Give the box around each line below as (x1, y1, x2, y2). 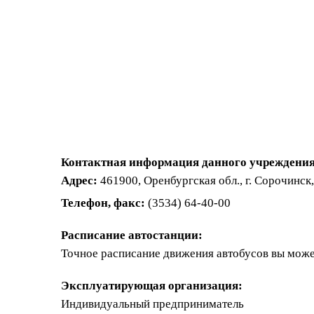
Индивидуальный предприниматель (61, 297, 244, 310)
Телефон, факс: (61, 196, 145, 210)
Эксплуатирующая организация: (61, 279, 243, 292)
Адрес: (61, 174, 97, 187)
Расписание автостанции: (61, 228, 203, 242)
